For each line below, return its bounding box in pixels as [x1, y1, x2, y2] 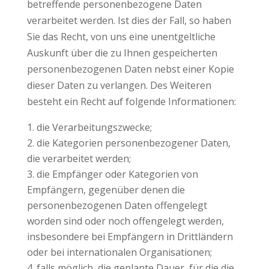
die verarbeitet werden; [26, 152, 131, 165]
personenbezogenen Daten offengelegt [26, 199, 207, 212]
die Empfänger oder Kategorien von [36, 168, 198, 181]
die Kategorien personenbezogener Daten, [36, 136, 231, 150]
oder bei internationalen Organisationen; [26, 246, 212, 259]
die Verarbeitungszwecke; [36, 121, 152, 134]
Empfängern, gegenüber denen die [26, 183, 185, 196]
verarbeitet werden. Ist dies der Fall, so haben [26, 14, 231, 27]
